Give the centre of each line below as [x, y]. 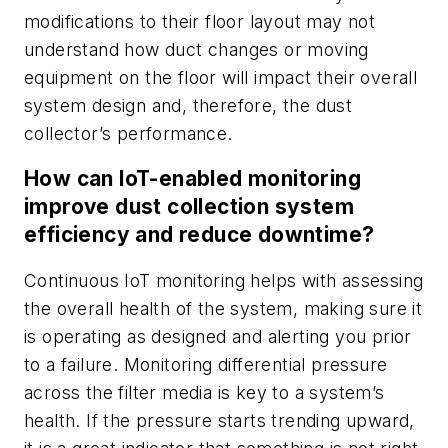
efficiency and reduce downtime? [202, 235]
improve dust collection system [189, 207]
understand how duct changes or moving [196, 49]
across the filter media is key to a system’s [204, 392]
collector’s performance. [131, 133]
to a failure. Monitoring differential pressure [206, 364]
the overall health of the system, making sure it [223, 308]
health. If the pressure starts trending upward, [219, 420]
